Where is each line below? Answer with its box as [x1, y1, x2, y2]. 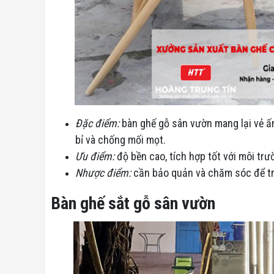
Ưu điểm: [75, 149, 114, 163]
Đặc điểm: [75, 116, 119, 130]
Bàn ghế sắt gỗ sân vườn [51, 193, 215, 213]
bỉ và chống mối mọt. [75, 133, 166, 146]
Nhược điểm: [75, 166, 131, 179]
